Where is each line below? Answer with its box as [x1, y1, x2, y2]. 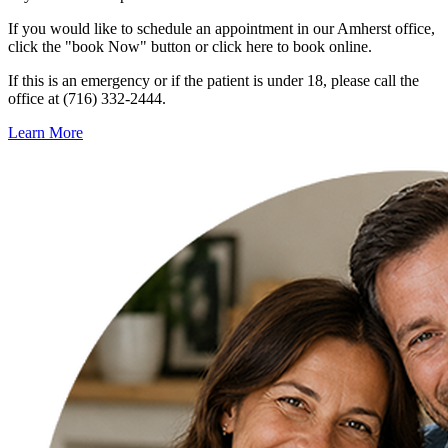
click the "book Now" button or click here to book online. [8, 38, 372, 56]
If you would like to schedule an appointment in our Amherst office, [8, 20, 435, 38]
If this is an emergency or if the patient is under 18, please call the [8, 72, 419, 90]
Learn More [8, 124, 83, 142]
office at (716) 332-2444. [8, 90, 166, 108]
